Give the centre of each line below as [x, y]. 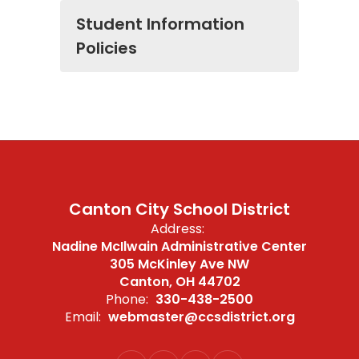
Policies [107, 48]
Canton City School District [179, 209]
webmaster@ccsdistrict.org [201, 317]
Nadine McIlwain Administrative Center [179, 246]
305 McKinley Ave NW [179, 264]
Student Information [160, 24]
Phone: [127, 299]
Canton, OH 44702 [179, 282]
